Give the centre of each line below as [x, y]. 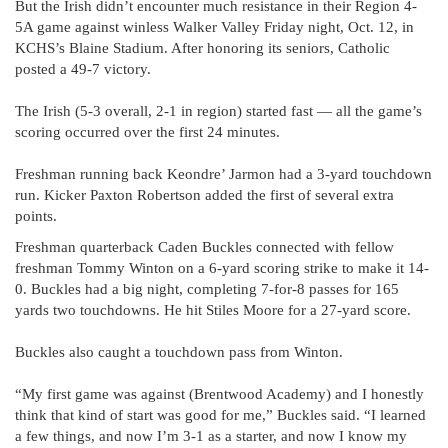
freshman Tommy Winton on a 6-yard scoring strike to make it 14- [222, 268]
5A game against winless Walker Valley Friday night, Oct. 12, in [214, 27]
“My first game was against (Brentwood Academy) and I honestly [219, 394]
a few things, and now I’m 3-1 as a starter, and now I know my [211, 436]
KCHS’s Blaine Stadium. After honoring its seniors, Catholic [202, 48]
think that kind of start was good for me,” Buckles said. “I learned [220, 415]
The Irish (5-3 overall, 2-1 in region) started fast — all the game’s [218, 111]
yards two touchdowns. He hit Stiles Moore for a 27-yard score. [213, 310]
